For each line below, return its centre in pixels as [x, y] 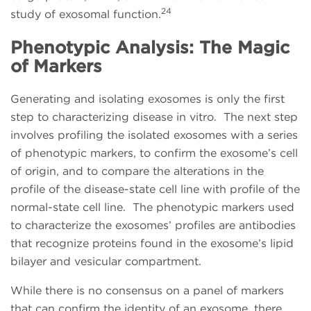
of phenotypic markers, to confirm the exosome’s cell [154, 153]
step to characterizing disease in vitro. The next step [154, 117]
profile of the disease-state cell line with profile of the [155, 189]
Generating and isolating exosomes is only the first [148, 99]
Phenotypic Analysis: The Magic [150, 47]
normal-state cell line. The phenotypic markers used [152, 207]
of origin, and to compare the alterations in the [137, 171]
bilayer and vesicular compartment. [108, 261]
